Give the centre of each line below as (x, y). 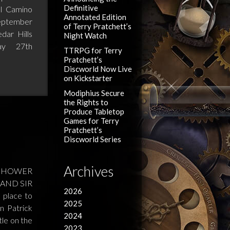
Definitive (81, 7)
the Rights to (86, 102)
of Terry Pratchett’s (98, 26)
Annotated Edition (95, 17)
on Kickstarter (88, 78)
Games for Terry (92, 121)
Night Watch (85, 35)
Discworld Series (93, 139)
